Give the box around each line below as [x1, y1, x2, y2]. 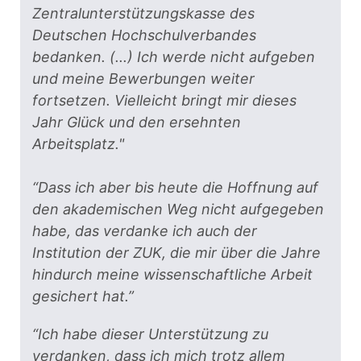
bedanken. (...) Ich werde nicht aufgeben [32, 48, 315, 66]
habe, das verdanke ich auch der [32, 222, 257, 240]
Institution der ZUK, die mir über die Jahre [32, 244, 321, 262]
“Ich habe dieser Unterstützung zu [32, 326, 268, 343]
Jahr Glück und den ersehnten [32, 114, 241, 131]
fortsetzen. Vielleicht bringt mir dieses [32, 92, 297, 110]
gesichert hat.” [32, 288, 134, 305]
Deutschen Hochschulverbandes [32, 27, 256, 44]
